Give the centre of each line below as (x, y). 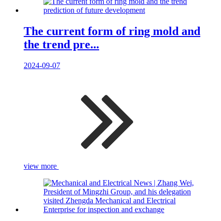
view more (41, 166)
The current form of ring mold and (112, 31)
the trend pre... (61, 45)
